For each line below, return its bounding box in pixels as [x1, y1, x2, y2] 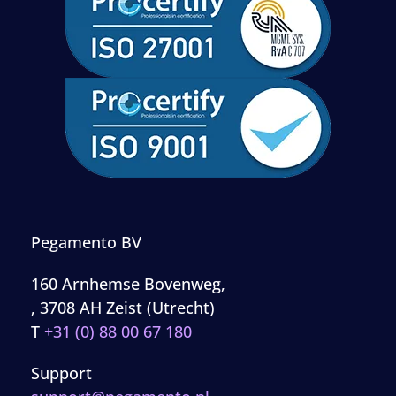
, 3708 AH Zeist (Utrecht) [31, 296, 215, 318]
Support [31, 362, 92, 384]
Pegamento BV [31, 231, 141, 253]
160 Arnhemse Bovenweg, [31, 272, 225, 294]
